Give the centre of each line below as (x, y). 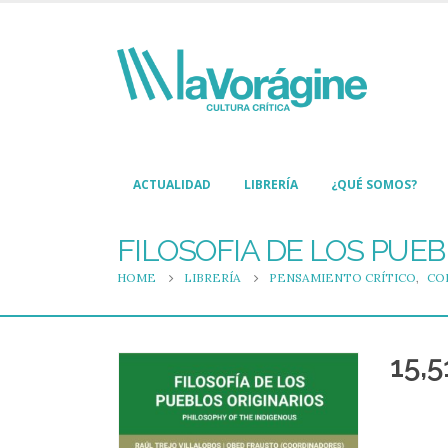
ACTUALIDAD (172, 185)
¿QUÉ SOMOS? (374, 185)
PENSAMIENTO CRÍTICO (342, 278)
